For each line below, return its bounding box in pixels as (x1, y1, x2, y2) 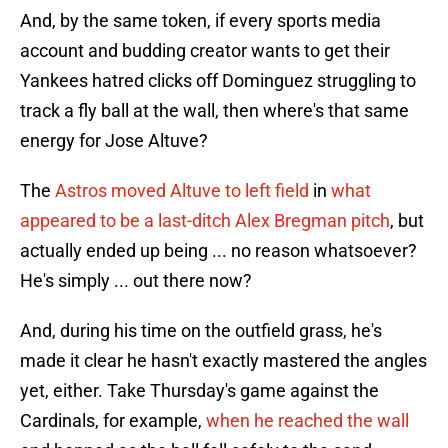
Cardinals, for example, (20, 410, 206, 432)
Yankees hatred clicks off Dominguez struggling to (20, 70, 416, 92)
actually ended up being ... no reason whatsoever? (20, 240, 417, 262)
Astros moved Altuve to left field (55, 180, 309, 202)
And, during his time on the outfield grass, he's (20, 320, 382, 342)
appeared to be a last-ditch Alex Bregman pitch (20, 210, 390, 232)
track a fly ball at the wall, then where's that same (20, 100, 409, 122)
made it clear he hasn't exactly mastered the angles (20, 350, 427, 372)
